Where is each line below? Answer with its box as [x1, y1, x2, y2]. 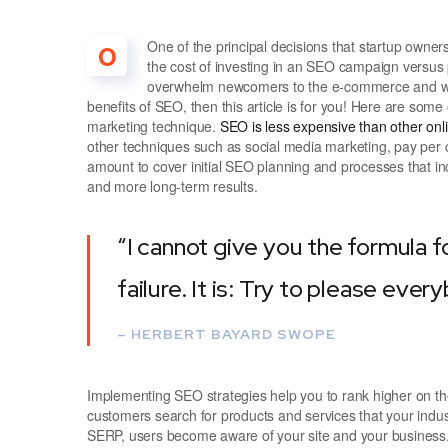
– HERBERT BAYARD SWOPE [117, 324, 336, 343]
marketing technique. [87, 115, 220, 136]
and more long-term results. [87, 175, 258, 196]
